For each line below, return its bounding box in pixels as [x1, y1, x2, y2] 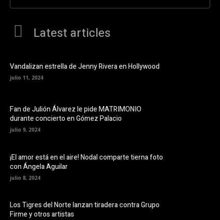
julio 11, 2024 [10, 74, 43, 81]
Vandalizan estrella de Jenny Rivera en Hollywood [10, 61, 160, 72]
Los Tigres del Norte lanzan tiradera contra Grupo [10, 199, 160, 210]
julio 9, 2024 [10, 126, 40, 134]
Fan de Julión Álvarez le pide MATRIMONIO [10, 104, 141, 115]
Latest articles [33, 24, 110, 42]
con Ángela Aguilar [10, 161, 68, 172]
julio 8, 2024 [10, 174, 40, 181]
